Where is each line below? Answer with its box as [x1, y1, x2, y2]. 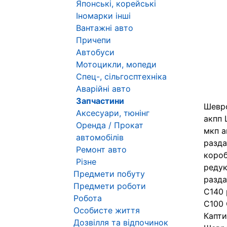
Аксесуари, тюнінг [76, 108, 149, 118]
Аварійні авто [76, 84, 131, 94]
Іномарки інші [76, 11, 131, 21]
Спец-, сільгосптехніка [76, 71, 167, 82]
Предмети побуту [73, 169, 145, 179]
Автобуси [76, 47, 115, 57]
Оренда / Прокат [76, 120, 143, 130]
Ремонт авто [76, 144, 127, 155]
